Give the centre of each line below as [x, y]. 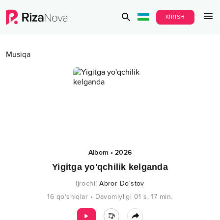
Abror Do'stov [122, 183]
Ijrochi [86, 183]
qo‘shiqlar [72, 197]
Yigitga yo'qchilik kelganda [110, 167]
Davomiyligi [113, 197]
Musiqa [18, 55]
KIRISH [175, 17]
